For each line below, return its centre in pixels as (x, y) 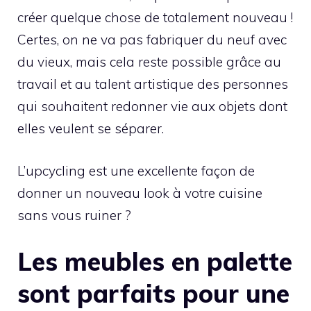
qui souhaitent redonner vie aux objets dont (152, 107)
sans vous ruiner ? (74, 215)
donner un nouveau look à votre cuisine (140, 193)
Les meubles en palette (155, 262)
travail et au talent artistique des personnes (153, 84)
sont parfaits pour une (153, 294)
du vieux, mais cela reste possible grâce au (149, 62)
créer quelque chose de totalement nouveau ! (155, 18)
